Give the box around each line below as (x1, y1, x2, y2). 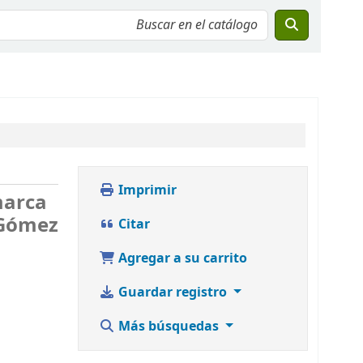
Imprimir (115, 181, 177, 200)
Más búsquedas (115, 317, 222, 336)
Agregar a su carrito (115, 249, 247, 268)
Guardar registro (115, 283, 230, 302)
